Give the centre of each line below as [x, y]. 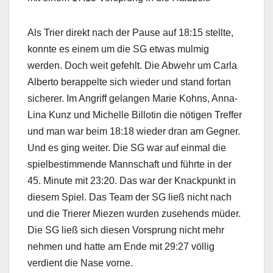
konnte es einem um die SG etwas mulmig [118, 49]
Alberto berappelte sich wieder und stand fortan [129, 82]
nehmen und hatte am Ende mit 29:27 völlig [121, 246]
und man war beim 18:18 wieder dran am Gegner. [134, 131]
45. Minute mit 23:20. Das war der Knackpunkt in [132, 180]
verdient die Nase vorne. [80, 263]
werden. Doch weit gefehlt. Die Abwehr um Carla [132, 65]
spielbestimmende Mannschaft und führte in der [129, 164]
